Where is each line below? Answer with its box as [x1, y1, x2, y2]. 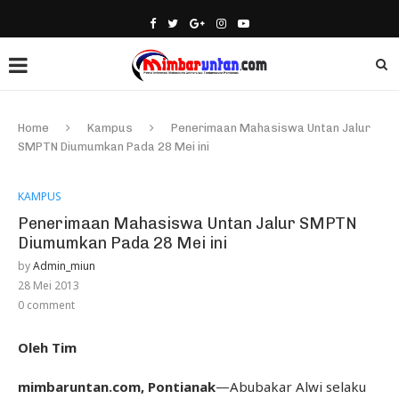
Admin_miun [33, 258, 95, 273]
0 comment [18, 297, 75, 313]
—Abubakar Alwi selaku [216, 378, 366, 395]
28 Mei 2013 [18, 278, 79, 293]
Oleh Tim [18, 338, 77, 356]
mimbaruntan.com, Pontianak [18, 378, 216, 395]
